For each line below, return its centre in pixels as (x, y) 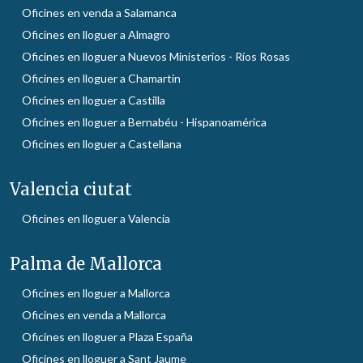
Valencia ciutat (71, 189)
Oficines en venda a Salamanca (99, 12)
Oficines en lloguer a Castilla (94, 100)
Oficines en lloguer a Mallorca (96, 293)
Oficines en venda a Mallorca (94, 314)
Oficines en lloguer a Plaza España (107, 336)
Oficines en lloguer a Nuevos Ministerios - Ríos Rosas (156, 56)
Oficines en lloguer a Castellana (102, 143)
